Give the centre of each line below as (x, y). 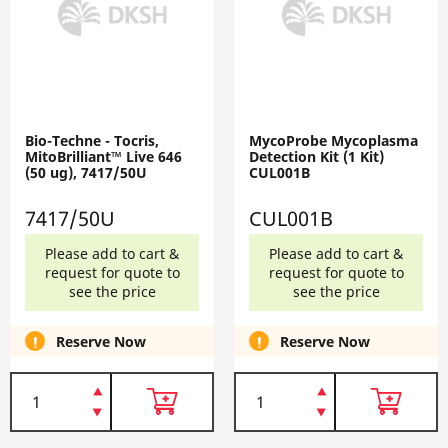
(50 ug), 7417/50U (86, 172)
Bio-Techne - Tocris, (92, 140)
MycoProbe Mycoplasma (333, 140)
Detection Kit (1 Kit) (316, 156)
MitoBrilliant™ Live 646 (103, 156)
